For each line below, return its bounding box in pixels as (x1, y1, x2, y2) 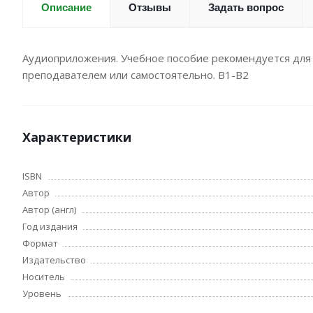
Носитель (22, 270, 65, 283)
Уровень (22, 287, 61, 300)
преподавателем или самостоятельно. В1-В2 (22, 68, 249, 82)
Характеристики (22, 129, 131, 145)
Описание (41, 1, 92, 13)
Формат (22, 237, 58, 249)
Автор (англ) (22, 203, 76, 216)
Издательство (22, 254, 86, 266)
